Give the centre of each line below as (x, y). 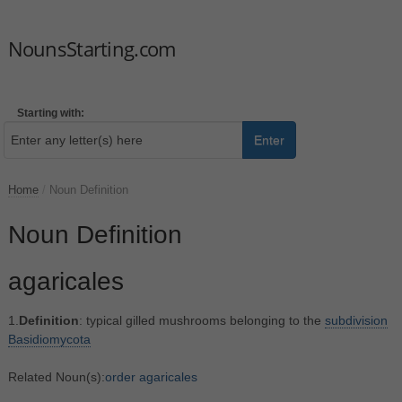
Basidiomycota (49, 339)
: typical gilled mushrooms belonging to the (201, 320)
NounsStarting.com (92, 48)
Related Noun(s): (56, 376)
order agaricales (151, 376)
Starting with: (50, 113)
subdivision (356, 320)
